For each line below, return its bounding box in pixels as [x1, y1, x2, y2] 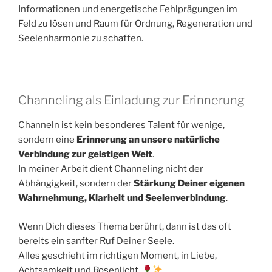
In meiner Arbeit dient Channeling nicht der [18, 163, 203, 175]
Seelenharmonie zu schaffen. [18, 33, 143, 44]
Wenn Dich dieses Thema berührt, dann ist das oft [18, 220, 231, 232]
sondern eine [18, 134, 76, 146]
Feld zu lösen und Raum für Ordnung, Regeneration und [18, 18, 253, 30]
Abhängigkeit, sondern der [18, 178, 134, 189]
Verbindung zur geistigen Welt [18, 149, 152, 160]
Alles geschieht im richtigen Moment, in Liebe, [18, 250, 217, 261]
